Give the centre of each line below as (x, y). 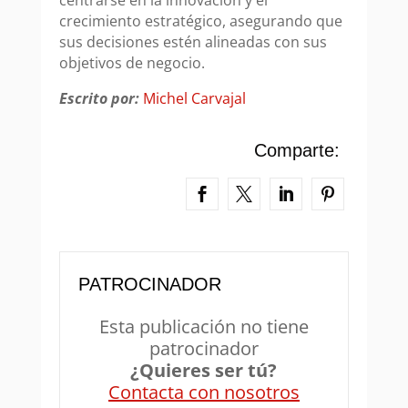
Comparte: (297, 151)
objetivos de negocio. (132, 63)
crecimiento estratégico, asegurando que (200, 21)
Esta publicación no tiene (204, 327)
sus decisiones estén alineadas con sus (193, 42)
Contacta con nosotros (204, 393)
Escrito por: (99, 99)
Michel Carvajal (194, 99)
